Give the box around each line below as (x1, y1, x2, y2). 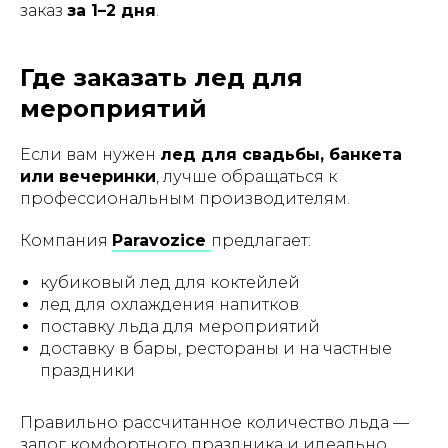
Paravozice (112, 231, 211, 250)
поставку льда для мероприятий (40, 317, 320, 336)
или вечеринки (20, 167, 156, 186)
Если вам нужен (20, 145, 160, 164)
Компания (20, 231, 112, 250)
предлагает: (211, 231, 311, 250)
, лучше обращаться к (156, 167, 337, 186)
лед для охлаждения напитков (40, 295, 299, 314)
